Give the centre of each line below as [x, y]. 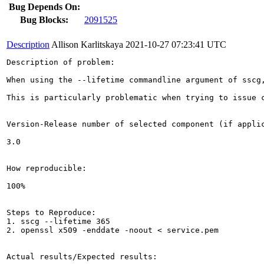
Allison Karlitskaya [87, 44]
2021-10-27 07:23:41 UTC [176, 44]
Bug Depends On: [44, 6]
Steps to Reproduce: [51, 212]
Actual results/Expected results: [82, 256]
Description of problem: [61, 62]
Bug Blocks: [44, 19]
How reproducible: [47, 168]
